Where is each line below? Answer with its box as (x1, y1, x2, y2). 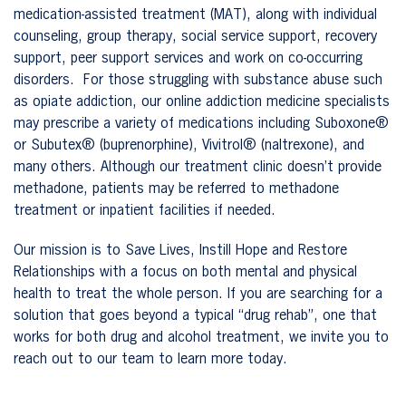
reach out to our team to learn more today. (14, 352, 287, 367)
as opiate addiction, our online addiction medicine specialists (14, 94, 390, 110)
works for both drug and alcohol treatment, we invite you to (14, 330, 389, 345)
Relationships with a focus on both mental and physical (14, 265, 357, 280)
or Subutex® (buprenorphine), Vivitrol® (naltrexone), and (14, 138, 364, 153)
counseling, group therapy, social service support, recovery (14, 29, 377, 44)
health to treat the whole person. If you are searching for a (14, 286, 382, 302)
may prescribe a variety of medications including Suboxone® (14, 116, 389, 131)
